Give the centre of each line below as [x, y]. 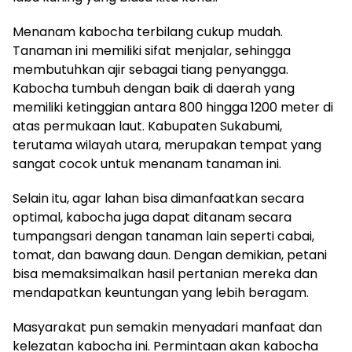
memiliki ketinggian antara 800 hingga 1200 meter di [173, 107]
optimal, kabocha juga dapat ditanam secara [152, 217]
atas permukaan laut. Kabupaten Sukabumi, [147, 126]
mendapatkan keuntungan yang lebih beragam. [161, 292]
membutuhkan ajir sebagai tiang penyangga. [150, 69]
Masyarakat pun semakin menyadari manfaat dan [167, 327]
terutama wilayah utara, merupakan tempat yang [167, 145]
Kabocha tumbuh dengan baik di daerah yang [154, 88]
